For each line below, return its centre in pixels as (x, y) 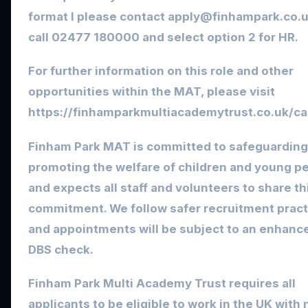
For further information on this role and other (161, 71)
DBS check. (61, 249)
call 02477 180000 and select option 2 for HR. (163, 37)
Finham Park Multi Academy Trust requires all (162, 283)
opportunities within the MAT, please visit (152, 92)
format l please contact (98, 17)
